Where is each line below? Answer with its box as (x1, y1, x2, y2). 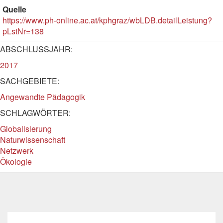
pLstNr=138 (2, 25, 44, 37)
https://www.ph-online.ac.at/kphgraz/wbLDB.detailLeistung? (2, 14, 212, 26)
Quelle (2, 3, 26, 15)
